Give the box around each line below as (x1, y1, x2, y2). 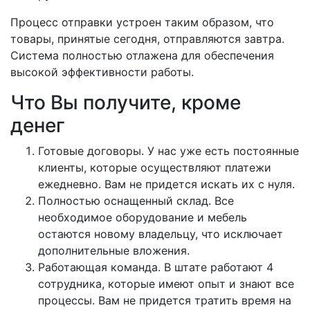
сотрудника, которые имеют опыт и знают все (38, 276, 294, 291)
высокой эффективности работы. (10, 64, 194, 79)
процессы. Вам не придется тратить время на (38, 293, 291, 307)
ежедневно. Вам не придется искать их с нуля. (38, 176, 295, 191)
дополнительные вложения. (38, 243, 190, 257)
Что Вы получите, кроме (10, 90, 241, 114)
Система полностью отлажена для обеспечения (10, 48, 274, 62)
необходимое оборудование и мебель (38, 210, 247, 224)
